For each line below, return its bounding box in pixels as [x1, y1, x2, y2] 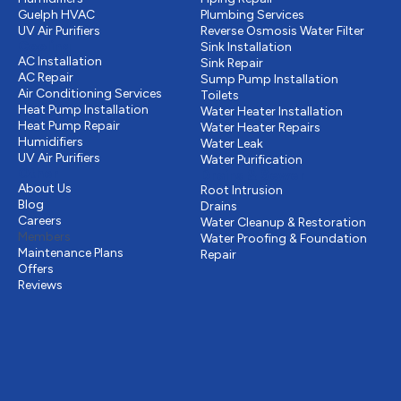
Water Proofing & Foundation [200, 231, 367, 247]
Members [18, 229, 71, 245]
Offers [18, 261, 54, 277]
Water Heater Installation [200, 104, 343, 120]
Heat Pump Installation [18, 102, 149, 118]
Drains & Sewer [200, 166, 305, 184]
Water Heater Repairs [200, 120, 320, 136]
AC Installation [18, 54, 102, 70]
